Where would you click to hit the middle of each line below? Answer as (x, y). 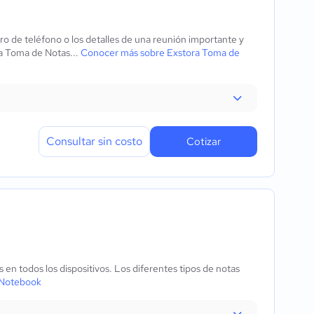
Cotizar (204, 142)
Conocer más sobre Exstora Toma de (160, 53)
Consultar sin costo (94, 141)
